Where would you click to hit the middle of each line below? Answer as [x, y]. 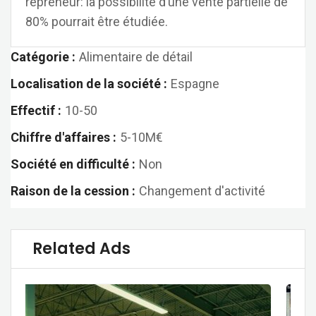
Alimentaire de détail [136, 57]
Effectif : [36, 110]
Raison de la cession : [73, 191]
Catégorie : [43, 57]
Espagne [195, 84]
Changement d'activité [202, 191]
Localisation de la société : [89, 84]
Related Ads [81, 249]
